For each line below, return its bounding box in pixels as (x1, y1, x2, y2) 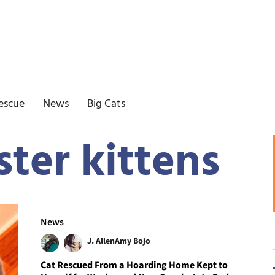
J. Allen (87, 234, 115, 246)
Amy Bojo (115, 234, 151, 246)
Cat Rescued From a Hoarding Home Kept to (41, 258, 228, 271)
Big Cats (87, 95, 125, 113)
